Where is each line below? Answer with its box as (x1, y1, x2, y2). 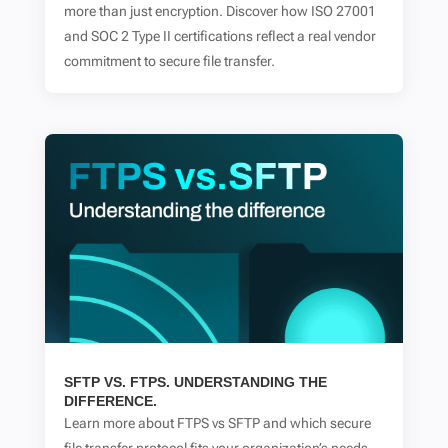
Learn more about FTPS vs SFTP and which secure (63, 415, 371, 431)
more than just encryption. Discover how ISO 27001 (63, 3, 376, 20)
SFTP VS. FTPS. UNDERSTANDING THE (63, 374, 327, 390)
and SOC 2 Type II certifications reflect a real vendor (63, 28, 376, 45)
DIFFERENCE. (63, 393, 157, 409)
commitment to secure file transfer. (63, 53, 275, 70)
